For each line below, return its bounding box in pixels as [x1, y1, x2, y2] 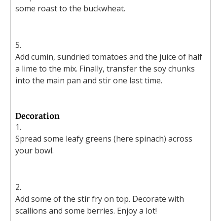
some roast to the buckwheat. [15, 3, 125, 14]
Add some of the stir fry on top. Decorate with [15, 193, 184, 205]
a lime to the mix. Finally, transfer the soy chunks [15, 63, 195, 74]
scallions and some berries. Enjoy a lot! [15, 205, 157, 217]
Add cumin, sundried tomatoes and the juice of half [15, 51, 202, 63]
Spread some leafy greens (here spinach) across [15, 133, 192, 145]
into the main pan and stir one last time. [15, 75, 162, 86]
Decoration [15, 111, 60, 121]
